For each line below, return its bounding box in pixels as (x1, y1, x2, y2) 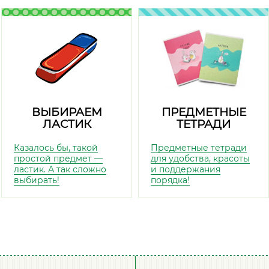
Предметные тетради (151, 142, 247, 153)
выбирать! (14, 175, 59, 186)
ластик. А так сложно (14, 164, 106, 175)
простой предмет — (14, 153, 103, 164)
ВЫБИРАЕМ (31, 105, 102, 119)
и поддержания (151, 164, 220, 175)
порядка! (151, 175, 190, 186)
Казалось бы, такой (14, 142, 98, 153)
